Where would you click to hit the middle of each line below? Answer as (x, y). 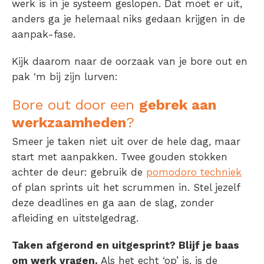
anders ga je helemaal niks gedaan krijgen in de (128, 19)
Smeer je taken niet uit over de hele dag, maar (126, 142)
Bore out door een (75, 105)
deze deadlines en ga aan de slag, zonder (113, 203)
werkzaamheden (69, 123)
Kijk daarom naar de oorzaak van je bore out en (130, 62)
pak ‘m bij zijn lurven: (65, 77)
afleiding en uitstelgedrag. (75, 218)
